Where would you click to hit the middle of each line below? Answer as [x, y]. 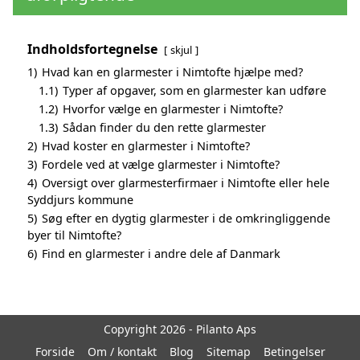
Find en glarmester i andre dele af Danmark [161, 253]
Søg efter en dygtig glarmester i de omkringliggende [186, 218]
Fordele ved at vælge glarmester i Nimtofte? [161, 164]
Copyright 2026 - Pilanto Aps [180, 329]
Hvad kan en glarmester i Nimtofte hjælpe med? [172, 72]
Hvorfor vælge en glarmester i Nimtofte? [173, 108]
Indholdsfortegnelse [92, 49]
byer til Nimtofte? [74, 235]
